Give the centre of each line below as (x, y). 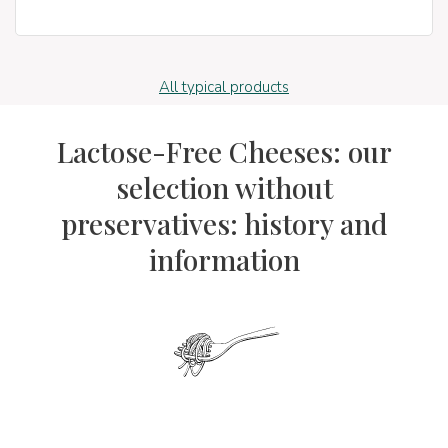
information (224, 260)
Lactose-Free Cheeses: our (224, 152)
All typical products (224, 86)
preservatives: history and (224, 224)
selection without (224, 188)
